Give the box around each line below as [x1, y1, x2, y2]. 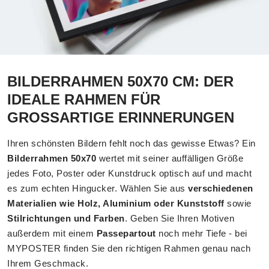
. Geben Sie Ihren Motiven [124, 213, 234, 223]
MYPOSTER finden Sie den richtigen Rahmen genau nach [7, 243, 251, 253]
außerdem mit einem [7, 228, 97, 238]
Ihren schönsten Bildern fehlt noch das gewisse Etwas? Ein [7, 138, 256, 148]
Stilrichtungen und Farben [7, 213, 125, 223]
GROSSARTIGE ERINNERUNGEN [7, 109, 224, 125]
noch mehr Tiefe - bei [156, 228, 247, 238]
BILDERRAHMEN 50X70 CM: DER [7, 73, 234, 89]
